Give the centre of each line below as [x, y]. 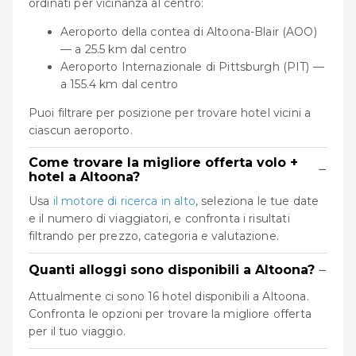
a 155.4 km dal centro [120, 84]
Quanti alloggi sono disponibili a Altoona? [172, 270]
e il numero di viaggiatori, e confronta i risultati [159, 218]
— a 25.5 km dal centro [124, 49]
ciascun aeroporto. [81, 130]
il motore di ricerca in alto [124, 201]
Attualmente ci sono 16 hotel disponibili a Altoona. [169, 296]
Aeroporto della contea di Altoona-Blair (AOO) [189, 31]
